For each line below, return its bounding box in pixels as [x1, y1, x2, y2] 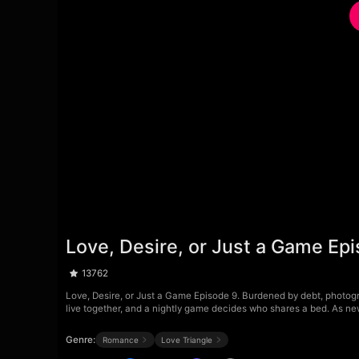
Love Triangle [160, 334, 212, 345]
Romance [102, 334, 139, 345]
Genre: [66, 333, 96, 345]
